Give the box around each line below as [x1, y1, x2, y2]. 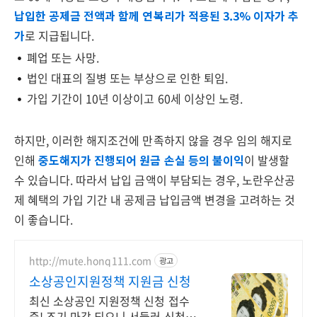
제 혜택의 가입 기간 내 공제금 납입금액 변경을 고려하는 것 [14, 191, 296, 208]
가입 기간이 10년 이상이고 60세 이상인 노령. [27, 90, 243, 107]
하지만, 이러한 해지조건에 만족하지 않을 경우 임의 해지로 [14, 132, 293, 149]
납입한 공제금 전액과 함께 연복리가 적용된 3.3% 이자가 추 [14, 7, 299, 24]
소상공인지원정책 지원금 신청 [29, 272, 192, 291]
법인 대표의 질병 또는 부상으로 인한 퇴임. [27, 69, 228, 86]
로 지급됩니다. [25, 27, 95, 44]
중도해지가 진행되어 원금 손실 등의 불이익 [38, 151, 244, 168]
